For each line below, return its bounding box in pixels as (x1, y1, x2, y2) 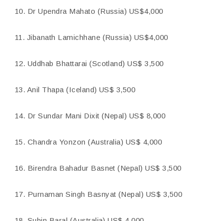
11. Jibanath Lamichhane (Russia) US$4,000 (15, 33, 168, 41)
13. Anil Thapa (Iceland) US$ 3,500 (15, 85, 136, 94)
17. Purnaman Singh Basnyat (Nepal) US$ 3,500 (15, 190, 183, 198)
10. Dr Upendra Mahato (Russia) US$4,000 (15, 7, 163, 15)
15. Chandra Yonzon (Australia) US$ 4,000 (15, 138, 162, 146)
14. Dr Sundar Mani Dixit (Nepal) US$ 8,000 (15, 111, 166, 120)
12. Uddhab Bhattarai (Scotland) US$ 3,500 (15, 59, 164, 68)
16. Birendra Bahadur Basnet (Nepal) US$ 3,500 (15, 164, 182, 172)
